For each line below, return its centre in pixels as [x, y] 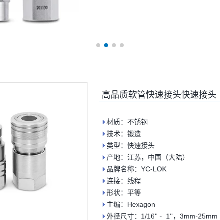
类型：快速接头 [131, 145]
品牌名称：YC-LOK [137, 169]
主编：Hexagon [131, 204]
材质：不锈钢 [127, 122]
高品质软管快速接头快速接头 [159, 95]
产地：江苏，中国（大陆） [148, 157]
